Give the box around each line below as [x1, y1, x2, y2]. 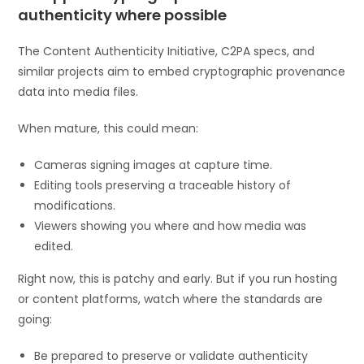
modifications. [34, 197, 116, 214]
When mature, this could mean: [18, 119, 199, 136]
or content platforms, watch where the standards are [18, 290, 323, 307]
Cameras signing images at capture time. [34, 156, 273, 173]
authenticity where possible [18, 4, 227, 25]
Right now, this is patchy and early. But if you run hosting [18, 270, 338, 287]
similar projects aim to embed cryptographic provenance [18, 63, 346, 80]
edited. [34, 237, 74, 254]
